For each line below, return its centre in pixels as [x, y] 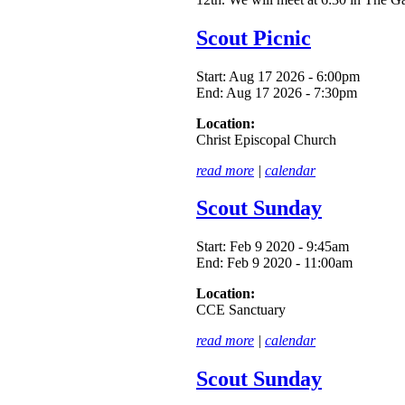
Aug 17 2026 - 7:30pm [292, 92]
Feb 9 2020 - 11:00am [290, 263]
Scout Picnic [254, 38]
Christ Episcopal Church [266, 139]
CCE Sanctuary [241, 310]
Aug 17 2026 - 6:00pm [294, 76]
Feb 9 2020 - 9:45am [289, 247]
